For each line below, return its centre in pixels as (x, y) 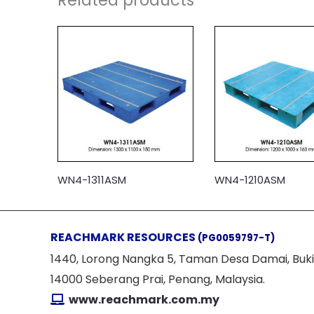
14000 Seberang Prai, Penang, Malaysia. (158, 279)
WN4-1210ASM (250, 179)
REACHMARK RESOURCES (124, 237)
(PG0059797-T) (236, 238)
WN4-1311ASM (92, 179)
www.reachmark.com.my (143, 299)
